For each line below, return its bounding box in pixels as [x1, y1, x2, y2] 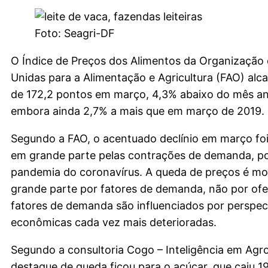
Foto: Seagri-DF [35, 27, 115, 39]
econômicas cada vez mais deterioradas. [11, 216, 217, 229]
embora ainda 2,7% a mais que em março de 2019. [11, 105, 264, 117]
